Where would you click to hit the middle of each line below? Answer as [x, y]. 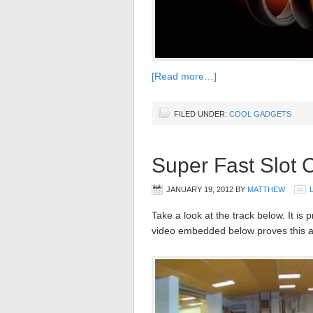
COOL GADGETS [260, 114]
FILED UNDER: [202, 114]
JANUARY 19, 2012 [200, 189]
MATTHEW [266, 189]
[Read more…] [184, 76]
